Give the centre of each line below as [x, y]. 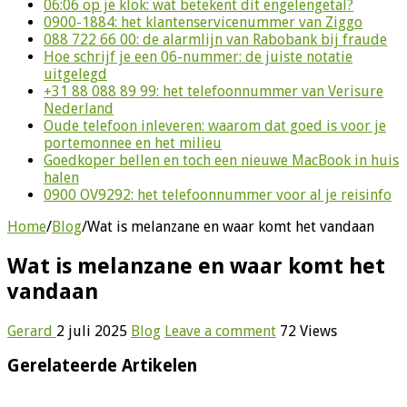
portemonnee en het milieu [133, 143]
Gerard [32, 331]
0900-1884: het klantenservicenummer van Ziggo [203, 22]
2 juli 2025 [92, 331]
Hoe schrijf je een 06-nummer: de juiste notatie [198, 56]
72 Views [308, 331]
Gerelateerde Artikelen [102, 366]
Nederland [79, 108]
